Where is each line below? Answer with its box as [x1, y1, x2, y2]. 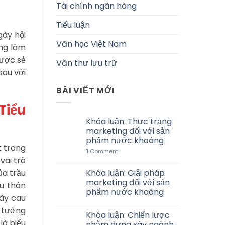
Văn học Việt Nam [56, 38, 127, 50]
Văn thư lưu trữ [56, 57, 117, 69]
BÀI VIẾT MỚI [56, 84, 115, 96]
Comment [88, 147, 118, 156]
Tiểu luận [56, 19, 90, 31]
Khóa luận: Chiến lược [86, 209, 170, 221]
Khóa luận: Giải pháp [86, 167, 165, 179]
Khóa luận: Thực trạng [86, 116, 172, 128]
